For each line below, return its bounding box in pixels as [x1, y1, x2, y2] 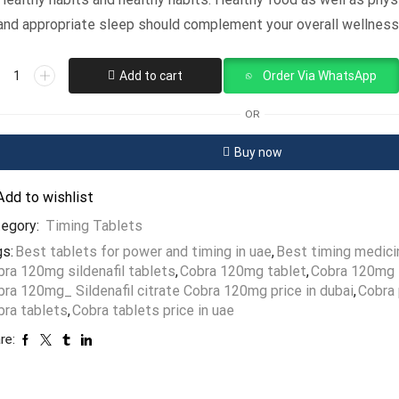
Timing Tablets [45, 217, 143, 235]
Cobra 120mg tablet [180, 263, 307, 281]
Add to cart [119, 69, 183, 84]
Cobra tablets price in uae [72, 302, 235, 320]
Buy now [233, 145, 282, 160]
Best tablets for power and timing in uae [15, 243, 273, 261]
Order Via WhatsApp [262, 69, 377, 84]
